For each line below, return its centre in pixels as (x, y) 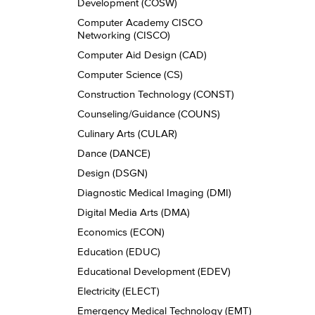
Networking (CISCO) (124, 35)
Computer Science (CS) (130, 74)
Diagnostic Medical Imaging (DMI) (154, 192)
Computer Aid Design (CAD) (142, 54)
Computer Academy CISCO (140, 22)
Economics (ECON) (121, 232)
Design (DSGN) (112, 173)
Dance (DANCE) (114, 153)
